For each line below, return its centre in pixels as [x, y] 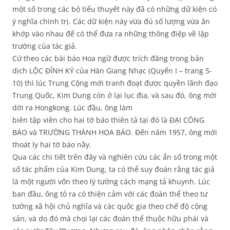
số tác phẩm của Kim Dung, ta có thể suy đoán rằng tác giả [113, 169]
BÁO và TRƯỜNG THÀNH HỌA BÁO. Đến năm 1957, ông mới [115, 132]
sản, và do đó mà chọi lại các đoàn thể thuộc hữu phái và [110, 219]
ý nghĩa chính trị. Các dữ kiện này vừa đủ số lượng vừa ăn [111, 22]
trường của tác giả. [45, 46]
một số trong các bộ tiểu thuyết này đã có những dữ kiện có [114, 9]
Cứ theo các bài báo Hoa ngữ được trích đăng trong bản [108, 59]
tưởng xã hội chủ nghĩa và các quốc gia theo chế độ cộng [110, 206]
